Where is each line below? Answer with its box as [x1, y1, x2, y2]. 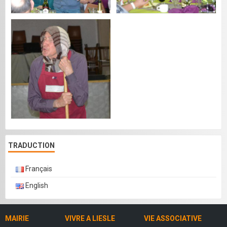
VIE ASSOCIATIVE [144, 214, 202, 223]
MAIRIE [5, 214, 29, 223]
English [24, 181, 48, 190]
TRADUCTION [8, 141, 55, 150]
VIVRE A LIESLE [65, 214, 115, 223]
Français [24, 165, 52, 173]
